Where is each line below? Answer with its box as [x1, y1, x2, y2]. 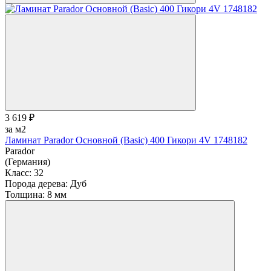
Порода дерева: [5, 178, 68, 189]
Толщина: [5, 189, 45, 200]
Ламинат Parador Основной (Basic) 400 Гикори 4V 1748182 [5, 134, 247, 145]
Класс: [5, 167, 31, 178]
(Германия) [5, 156, 50, 167]
